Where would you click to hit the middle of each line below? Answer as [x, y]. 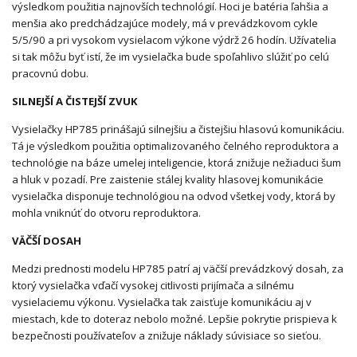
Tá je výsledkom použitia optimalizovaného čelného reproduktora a [175, 146]
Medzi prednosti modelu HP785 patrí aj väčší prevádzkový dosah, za [178, 269]
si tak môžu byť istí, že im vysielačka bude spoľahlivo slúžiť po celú [171, 57]
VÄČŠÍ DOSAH [47, 241]
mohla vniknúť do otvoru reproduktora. [106, 213]
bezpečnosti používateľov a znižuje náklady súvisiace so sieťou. [167, 336]
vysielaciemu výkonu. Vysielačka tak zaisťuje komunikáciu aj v [162, 302]
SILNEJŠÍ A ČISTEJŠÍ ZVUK [75, 102]
